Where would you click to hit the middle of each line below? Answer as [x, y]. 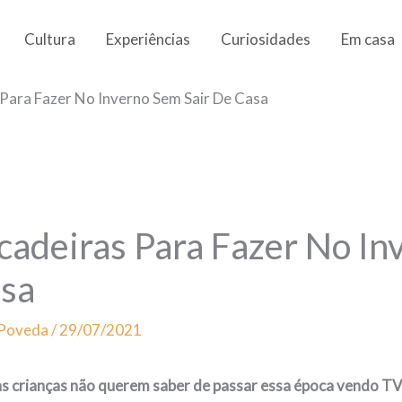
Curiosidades [266, 39]
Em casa [368, 39]
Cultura [50, 39]
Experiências [148, 39]
